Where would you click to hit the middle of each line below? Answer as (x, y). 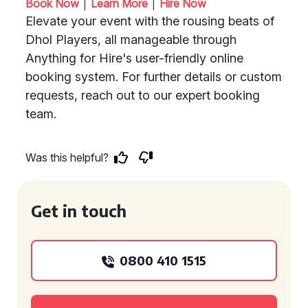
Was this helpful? (67, 157)
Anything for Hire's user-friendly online (134, 58)
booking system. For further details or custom (154, 77)
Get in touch (79, 211)
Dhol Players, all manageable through (131, 40)
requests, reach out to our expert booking (143, 95)
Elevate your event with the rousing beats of (150, 21)
